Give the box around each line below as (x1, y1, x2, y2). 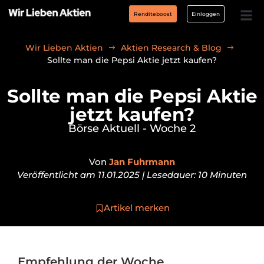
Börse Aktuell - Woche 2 (68, 122, 196, 135)
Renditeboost (133, 11, 172, 17)
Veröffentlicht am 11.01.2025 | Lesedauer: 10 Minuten (17, 169, 247, 180)
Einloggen (192, 11, 220, 17)
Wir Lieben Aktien (25, 42, 103, 53)
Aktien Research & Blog (120, 42, 222, 53)
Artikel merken (103, 202, 170, 214)
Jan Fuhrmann (109, 156, 175, 167)
